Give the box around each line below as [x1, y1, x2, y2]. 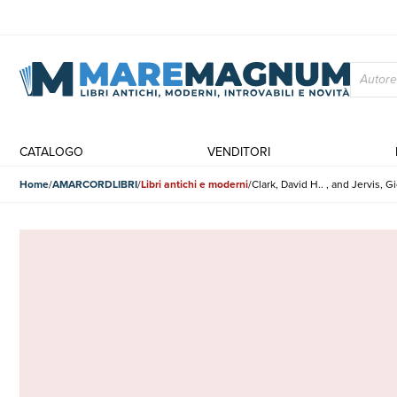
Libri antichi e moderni [141, 176, 248, 192]
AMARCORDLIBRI [52, 176, 137, 192]
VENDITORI [207, 143, 271, 161]
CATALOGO [19, 143, 83, 161]
